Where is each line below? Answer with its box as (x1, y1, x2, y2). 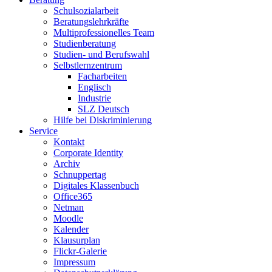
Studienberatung (53, 38, 116, 49)
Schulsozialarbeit (53, 5, 118, 16)
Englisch (78, 82, 111, 93)
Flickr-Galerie (53, 246, 107, 257)
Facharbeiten (78, 71, 127, 82)
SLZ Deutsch (78, 104, 129, 115)
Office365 (53, 191, 92, 202)
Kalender (53, 224, 89, 235)
